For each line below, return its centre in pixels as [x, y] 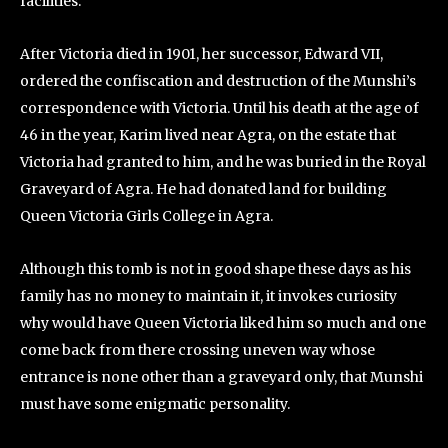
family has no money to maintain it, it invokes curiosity [208, 296]
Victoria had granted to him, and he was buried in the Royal [223, 162]
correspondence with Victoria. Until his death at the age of [219, 108]
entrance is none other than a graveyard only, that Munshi [221, 377]
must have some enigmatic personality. [156, 404]
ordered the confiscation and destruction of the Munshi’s [218, 81]
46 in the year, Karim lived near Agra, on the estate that [208, 135]
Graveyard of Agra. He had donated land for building [203, 189]
